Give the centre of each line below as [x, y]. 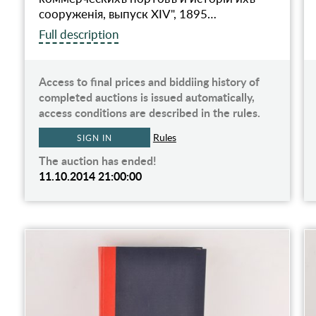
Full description [78, 35]
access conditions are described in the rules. [149, 113]
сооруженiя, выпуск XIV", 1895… [127, 14]
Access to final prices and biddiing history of [149, 82]
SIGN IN [95, 138]
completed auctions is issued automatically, [146, 97]
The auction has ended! [97, 161]
